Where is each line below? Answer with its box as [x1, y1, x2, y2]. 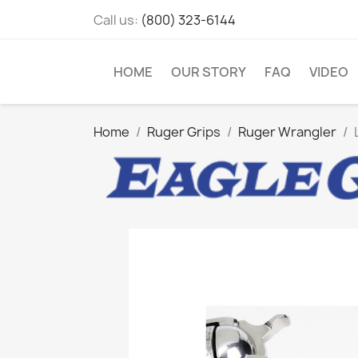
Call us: [93, 11, 141, 29]
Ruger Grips [147, 123, 221, 141]
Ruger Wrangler [238, 123, 336, 141]
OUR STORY [171, 63, 246, 81]
